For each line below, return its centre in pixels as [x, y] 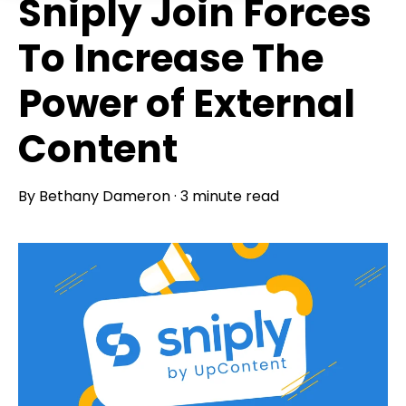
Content [98, 150]
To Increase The [171, 59]
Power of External [187, 104]
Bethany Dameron [105, 197]
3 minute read [230, 197]
